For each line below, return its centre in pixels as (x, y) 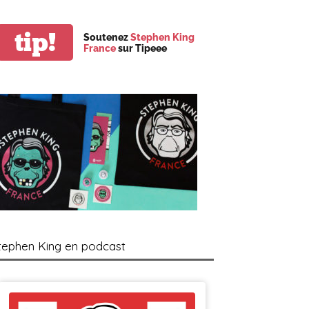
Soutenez (107, 37)
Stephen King (162, 37)
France (100, 48)
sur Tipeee (141, 48)
